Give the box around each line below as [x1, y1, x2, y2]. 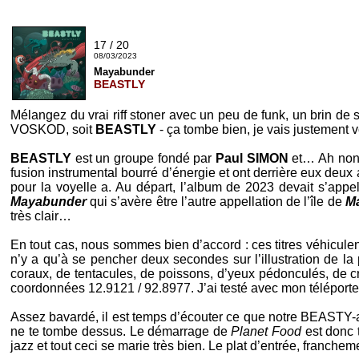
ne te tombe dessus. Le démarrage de [10, 325, 232, 338]
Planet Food [231, 325, 301, 338]
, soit [66, 123, 95, 136]
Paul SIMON [216, 151, 288, 165]
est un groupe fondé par [71, 151, 216, 165]
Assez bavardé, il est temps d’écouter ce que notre [10, 310, 301, 324]
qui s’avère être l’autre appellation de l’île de [87, 195, 345, 208]
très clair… [10, 209, 71, 223]
